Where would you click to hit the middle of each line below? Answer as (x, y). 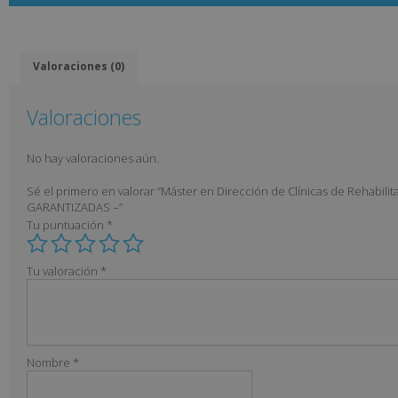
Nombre (50, 363)
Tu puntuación (67, 225)
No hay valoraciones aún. (93, 158)
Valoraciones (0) (79, 67)
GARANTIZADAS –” (75, 207)
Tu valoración (64, 271)
